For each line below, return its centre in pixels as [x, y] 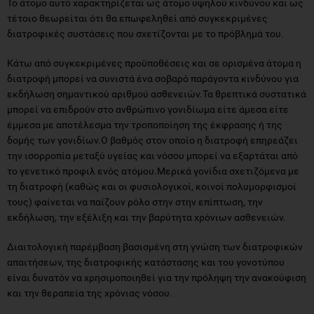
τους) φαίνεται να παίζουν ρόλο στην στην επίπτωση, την [135, 202]
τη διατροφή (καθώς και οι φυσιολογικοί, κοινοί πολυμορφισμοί [152, 186]
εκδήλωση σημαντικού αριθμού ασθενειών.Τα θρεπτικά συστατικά [157, 94]
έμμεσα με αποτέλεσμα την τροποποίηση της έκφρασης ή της [145, 124]
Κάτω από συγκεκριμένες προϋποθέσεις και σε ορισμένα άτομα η [154, 63]
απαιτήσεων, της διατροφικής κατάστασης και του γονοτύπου [146, 262]
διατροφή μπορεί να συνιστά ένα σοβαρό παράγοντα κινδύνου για [153, 78]
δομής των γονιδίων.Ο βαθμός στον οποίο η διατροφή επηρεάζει [152, 140]
